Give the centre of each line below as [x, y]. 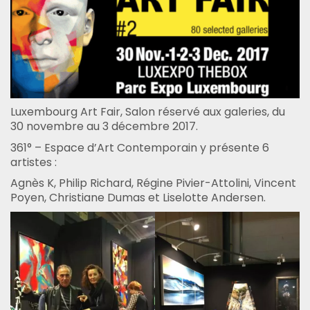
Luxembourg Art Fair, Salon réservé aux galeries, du [148, 112]
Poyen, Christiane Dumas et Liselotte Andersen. [138, 198]
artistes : [34, 162]
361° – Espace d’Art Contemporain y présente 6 [140, 147]
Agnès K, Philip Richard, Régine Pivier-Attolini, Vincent [153, 183]
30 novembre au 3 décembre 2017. [104, 127]
